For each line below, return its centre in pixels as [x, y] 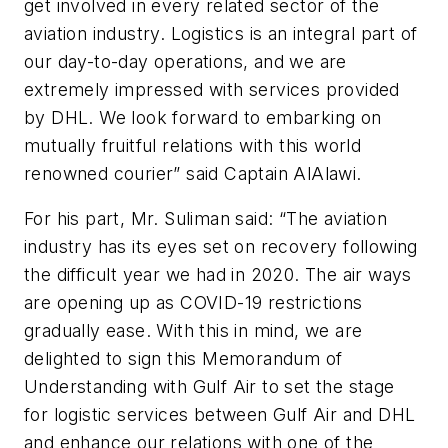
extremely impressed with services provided [212, 89]
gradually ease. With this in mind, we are [193, 331]
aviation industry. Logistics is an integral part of [221, 33]
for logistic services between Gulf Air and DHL [220, 415]
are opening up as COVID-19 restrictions [193, 303]
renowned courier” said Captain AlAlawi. [193, 173]
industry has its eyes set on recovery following [221, 247]
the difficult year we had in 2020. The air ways [218, 275]
